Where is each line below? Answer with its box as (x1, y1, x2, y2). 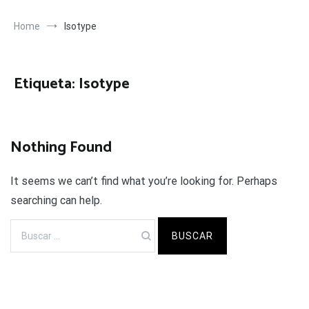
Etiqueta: (14, 72, 79, 97)
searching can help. (10, 194, 102, 207)
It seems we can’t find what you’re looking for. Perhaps (10, 175, 277, 188)
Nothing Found (10, 135, 112, 160)
